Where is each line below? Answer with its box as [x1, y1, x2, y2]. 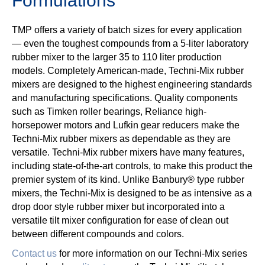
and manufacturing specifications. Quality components [12, 92, 238, 103]
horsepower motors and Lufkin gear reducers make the [12, 119, 240, 130]
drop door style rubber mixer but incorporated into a [12, 201, 225, 212]
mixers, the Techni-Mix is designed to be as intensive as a [12, 188, 252, 198]
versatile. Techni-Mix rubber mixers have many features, [12, 147, 244, 157]
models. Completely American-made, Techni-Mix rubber [12, 65, 244, 76]
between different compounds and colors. [12, 228, 184, 239]
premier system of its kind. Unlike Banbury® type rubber [12, 174, 244, 185]
